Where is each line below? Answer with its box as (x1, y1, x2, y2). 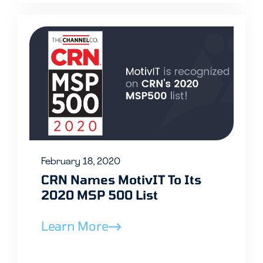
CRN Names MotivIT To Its (41, 171, 201, 187)
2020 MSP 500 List (41, 187, 158, 202)
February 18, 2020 (41, 157, 120, 167)
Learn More (41, 218, 109, 233)
